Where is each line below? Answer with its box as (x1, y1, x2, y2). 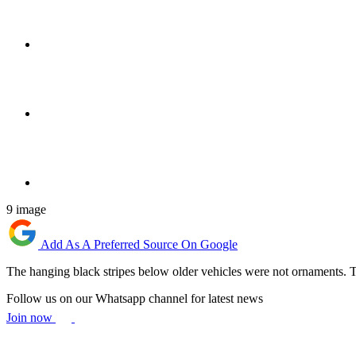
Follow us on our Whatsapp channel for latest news (6, 291, 263, 305)
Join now (6, 310, 56, 324)
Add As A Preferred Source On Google (41, 237, 238, 251)
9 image (6, 202, 46, 216)
